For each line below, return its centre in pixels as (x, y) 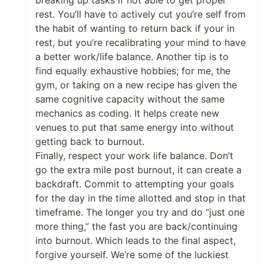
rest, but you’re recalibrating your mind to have (141, 42)
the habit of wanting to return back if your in (135, 28)
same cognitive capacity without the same (130, 99)
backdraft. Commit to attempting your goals (135, 184)
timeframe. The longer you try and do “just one (140, 212)
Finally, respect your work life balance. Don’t (134, 156)
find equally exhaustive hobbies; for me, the (133, 71)
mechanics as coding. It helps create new (127, 113)
